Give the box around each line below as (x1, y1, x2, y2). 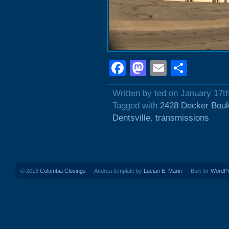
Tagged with (112, 101, 160, 110)
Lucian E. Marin (144, 168, 182, 174)
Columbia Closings (40, 168, 86, 174)
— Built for (182, 168, 211, 174)
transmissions (155, 113, 209, 123)
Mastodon (146, 59, 219, 77)
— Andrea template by (86, 168, 144, 174)
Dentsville (112, 113, 150, 123)
